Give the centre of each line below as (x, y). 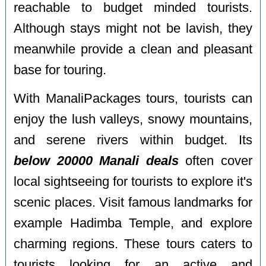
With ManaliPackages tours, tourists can (133, 99)
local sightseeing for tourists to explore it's (133, 182)
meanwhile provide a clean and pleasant (133, 49)
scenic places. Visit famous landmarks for (133, 203)
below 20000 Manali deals (96, 161)
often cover (215, 161)
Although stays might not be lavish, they (133, 28)
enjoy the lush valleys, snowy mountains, (133, 120)
